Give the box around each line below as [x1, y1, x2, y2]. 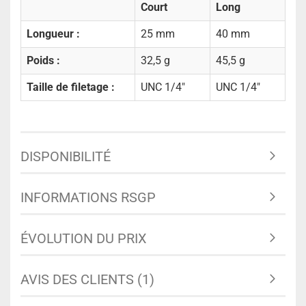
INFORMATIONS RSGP [20, 189, 156, 206]
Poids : [27, 54, 60, 67]
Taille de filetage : [27, 81, 115, 94]
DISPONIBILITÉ [20, 148, 111, 165]
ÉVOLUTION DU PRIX [20, 229, 147, 247]
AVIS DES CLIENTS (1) [20, 270, 154, 288]
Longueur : [27, 27, 80, 40]
